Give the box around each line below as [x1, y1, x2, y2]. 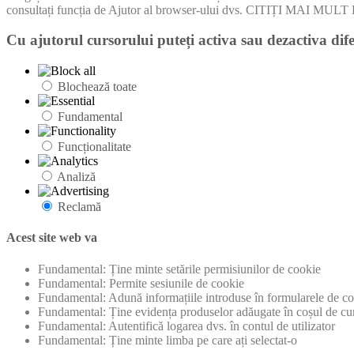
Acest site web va [6, 231, 97, 245]
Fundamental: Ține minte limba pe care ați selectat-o [38, 333, 297, 347]
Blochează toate [58, 80, 137, 94]
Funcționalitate [58, 140, 131, 154]
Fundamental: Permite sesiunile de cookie [38, 276, 244, 290]
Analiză [57, 170, 96, 184]
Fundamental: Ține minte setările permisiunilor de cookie [38, 262, 321, 276]
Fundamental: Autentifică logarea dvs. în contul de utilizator [38, 318, 335, 333]
